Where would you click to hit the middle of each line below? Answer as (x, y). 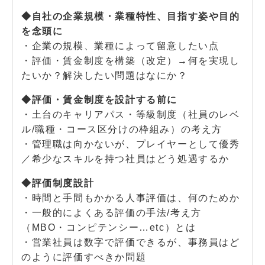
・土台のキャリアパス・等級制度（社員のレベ (131, 114)
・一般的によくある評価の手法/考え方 (112, 212)
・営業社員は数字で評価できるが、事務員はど (131, 242)
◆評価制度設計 (58, 183)
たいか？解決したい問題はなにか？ (105, 75)
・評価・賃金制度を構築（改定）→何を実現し (131, 60)
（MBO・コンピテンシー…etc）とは (109, 227)
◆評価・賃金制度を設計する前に (99, 99)
